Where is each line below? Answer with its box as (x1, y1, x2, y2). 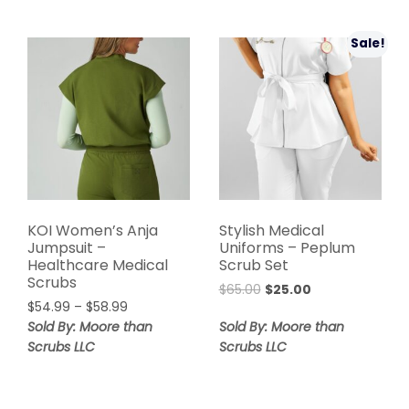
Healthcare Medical (27, 255, 168, 276)
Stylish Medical (218, 220, 324, 241)
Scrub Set (218, 255, 288, 276)
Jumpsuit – (27, 237, 106, 258)
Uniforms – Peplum (218, 237, 355, 258)
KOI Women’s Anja (27, 220, 158, 241)
